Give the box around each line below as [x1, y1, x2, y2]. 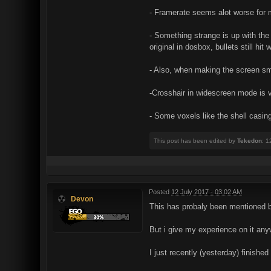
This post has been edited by [154, 137, 237, 144]
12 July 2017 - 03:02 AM [171, 188, 242, 195]
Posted [149, 188, 171, 195]
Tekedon [237, 137, 262, 144]
